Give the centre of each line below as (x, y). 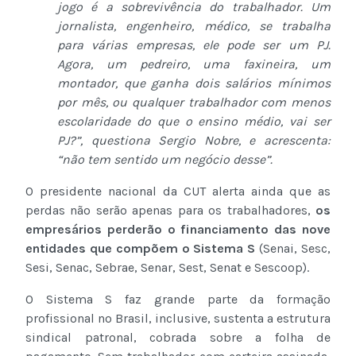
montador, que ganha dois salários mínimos (194, 83)
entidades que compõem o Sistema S (141, 249)
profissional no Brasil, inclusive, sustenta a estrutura (178, 319)
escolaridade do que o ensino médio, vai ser (194, 122)
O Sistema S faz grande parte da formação (178, 300)
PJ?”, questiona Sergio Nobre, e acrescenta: (194, 141)
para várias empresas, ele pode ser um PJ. (194, 45)
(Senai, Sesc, (293, 249)
